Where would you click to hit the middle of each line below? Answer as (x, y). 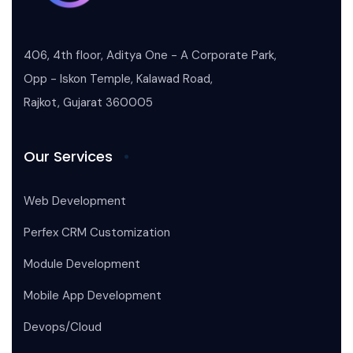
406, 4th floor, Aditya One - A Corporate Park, (150, 56)
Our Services (68, 157)
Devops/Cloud (63, 327)
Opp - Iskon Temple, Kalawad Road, (118, 79)
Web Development (75, 201)
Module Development (82, 264)
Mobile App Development (93, 296)
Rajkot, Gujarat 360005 (88, 103)
